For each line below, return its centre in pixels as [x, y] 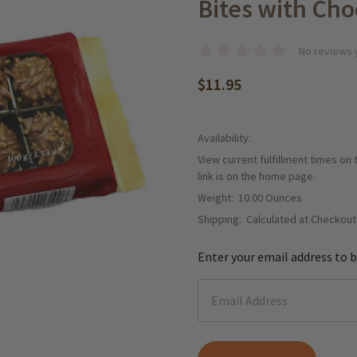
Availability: [224, 137]
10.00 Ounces [270, 197]
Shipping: [220, 219]
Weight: [216, 197]
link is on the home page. [257, 176]
